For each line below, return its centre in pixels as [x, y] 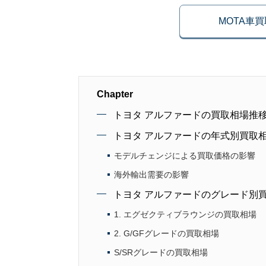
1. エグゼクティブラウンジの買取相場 [185, 214]
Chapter [115, 94]
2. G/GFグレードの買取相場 [167, 233]
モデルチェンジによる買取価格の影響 [185, 156]
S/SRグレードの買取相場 [161, 252]
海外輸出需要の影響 [151, 175]
